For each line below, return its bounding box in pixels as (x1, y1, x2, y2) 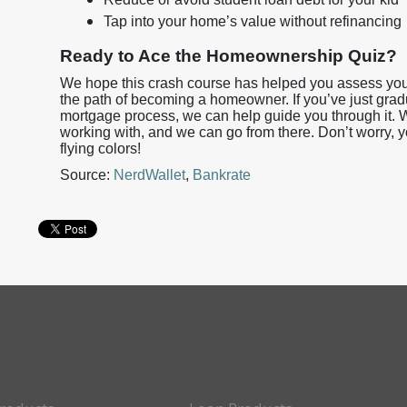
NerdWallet (114, 167, 185, 183)
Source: (60, 167, 114, 183)
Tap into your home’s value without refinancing (104, 14, 402, 29)
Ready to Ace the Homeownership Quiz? (60, 46, 397, 65)
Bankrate (193, 167, 251, 183)
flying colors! (60, 141, 141, 156)
